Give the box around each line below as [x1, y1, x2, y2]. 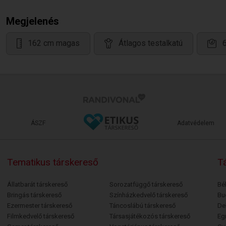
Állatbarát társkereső [7, 181, 68, 188]
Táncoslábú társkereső [109, 202, 176, 209]
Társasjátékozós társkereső [109, 212, 190, 220]
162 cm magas [28, 38, 80, 48]
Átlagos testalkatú [119, 38, 183, 48]
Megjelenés [6, 15, 59, 27]
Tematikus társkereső [7, 156, 98, 168]
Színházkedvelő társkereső [109, 191, 188, 199]
